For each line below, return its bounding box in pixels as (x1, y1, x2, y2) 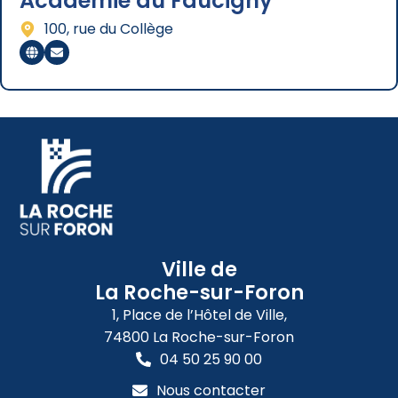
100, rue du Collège (44, 19, 173, 40)
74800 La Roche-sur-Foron (104, 326, 294, 347)
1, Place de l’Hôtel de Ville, (111, 304, 287, 325)
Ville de (161, 254, 237, 283)
